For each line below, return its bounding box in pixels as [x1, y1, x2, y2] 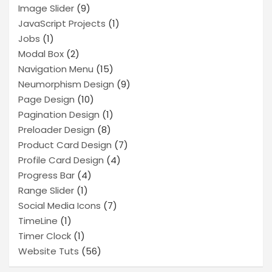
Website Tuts [18, 245, 79, 257]
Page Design [18, 93, 75, 106]
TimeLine [18, 214, 58, 227]
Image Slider [18, 2, 74, 15]
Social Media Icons [18, 199, 101, 212]
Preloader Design [18, 123, 95, 136]
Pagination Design [18, 108, 100, 121]
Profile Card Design [18, 154, 104, 166]
